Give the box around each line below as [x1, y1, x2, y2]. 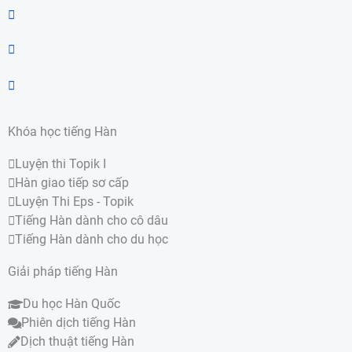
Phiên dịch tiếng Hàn [21, 316, 136, 331]
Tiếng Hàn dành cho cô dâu [15, 214, 168, 229]
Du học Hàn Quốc [23, 297, 120, 312]
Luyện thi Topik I [15, 157, 106, 172]
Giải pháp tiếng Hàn [8, 265, 118, 280]
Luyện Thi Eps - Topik [15, 195, 134, 210]
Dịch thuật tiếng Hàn [20, 335, 134, 350]
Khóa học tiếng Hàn [8, 125, 117, 140]
